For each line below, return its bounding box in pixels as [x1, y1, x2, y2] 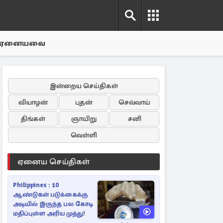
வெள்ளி [70, 131, 97, 139]
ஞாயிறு [71, 114, 97, 123]
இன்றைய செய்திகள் [49, 82, 118, 90]
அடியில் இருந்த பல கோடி [13, 200, 93, 208]
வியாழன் [18, 98, 48, 107]
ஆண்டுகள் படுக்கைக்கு [13, 191, 88, 199]
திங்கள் [20, 114, 45, 123]
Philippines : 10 [13, 181, 59, 189]
